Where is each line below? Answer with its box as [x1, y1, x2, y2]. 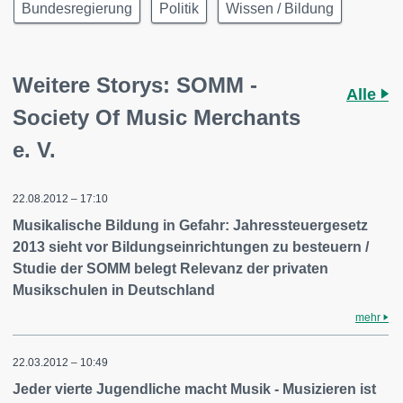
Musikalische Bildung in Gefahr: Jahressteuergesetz [13, 218, 368, 233]
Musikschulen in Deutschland [13, 282, 215, 298]
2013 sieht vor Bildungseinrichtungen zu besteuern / [13, 239, 369, 255]
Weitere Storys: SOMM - [13, 73, 257, 97]
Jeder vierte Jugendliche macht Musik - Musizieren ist [13, 381, 376, 397]
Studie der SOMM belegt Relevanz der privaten [13, 261, 328, 276]
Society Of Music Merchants [13, 105, 300, 130]
